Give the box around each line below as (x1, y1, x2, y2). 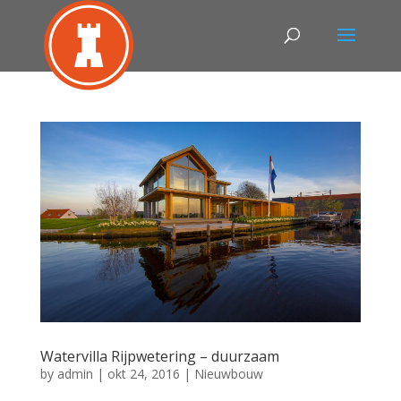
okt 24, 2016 (107, 365, 180, 382)
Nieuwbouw (193, 365, 263, 382)
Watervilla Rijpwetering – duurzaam (39, 346, 279, 366)
